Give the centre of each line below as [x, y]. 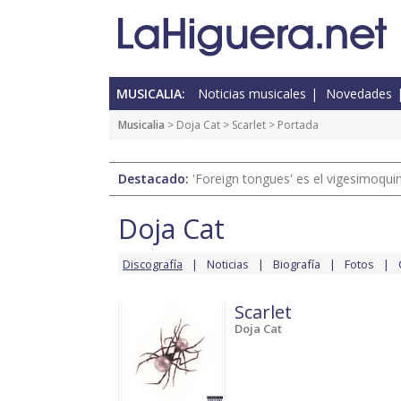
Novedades [359, 94]
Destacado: [155, 179]
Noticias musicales [252, 94]
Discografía [153, 264]
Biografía [297, 264]
